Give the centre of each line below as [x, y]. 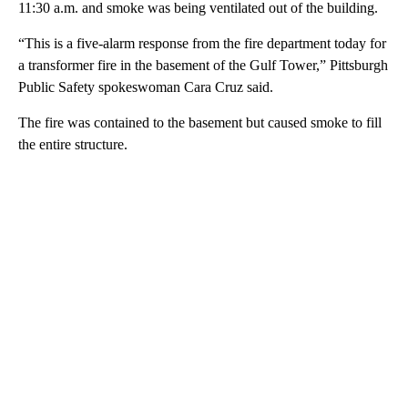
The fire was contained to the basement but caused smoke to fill [200, 122]
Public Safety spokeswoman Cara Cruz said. [146, 87]
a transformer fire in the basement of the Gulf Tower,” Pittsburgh [203, 65]
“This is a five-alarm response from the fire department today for [202, 43]
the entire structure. [73, 144]
